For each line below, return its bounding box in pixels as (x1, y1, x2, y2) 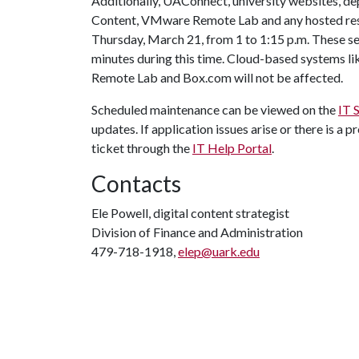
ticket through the (91, 140, 192, 155)
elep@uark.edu (178, 244, 260, 259)
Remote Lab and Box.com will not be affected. (91, 70, 345, 85)
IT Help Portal (192, 140, 272, 155)
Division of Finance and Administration (91, 224, 303, 240)
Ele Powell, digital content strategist (91, 205, 289, 220)
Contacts (91, 170, 181, 197)
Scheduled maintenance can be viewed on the (91, 102, 338, 117)
